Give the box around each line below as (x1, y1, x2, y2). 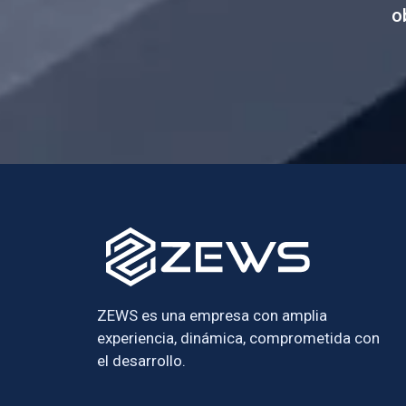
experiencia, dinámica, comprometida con (97, 328, 380, 347)
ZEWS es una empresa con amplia (97, 305, 327, 324)
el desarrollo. (97, 351, 186, 370)
